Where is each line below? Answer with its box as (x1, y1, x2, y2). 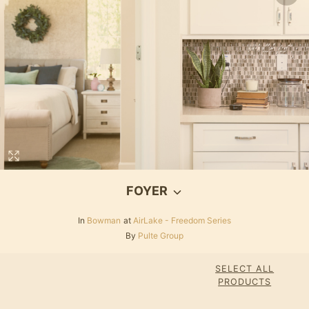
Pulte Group (138, 230, 183, 241)
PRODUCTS (218, 277, 272, 288)
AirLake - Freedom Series (133, 215, 231, 226)
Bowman (87, 215, 121, 226)
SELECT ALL (215, 263, 275, 275)
